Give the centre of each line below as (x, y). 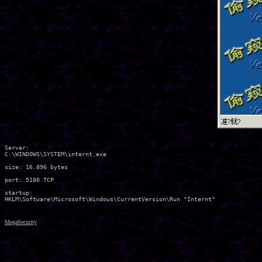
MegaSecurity (21, 222)
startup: (19, 193)
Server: (17, 148)
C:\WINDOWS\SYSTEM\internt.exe (57, 154)
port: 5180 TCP (29, 180)
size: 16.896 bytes (36, 167)
